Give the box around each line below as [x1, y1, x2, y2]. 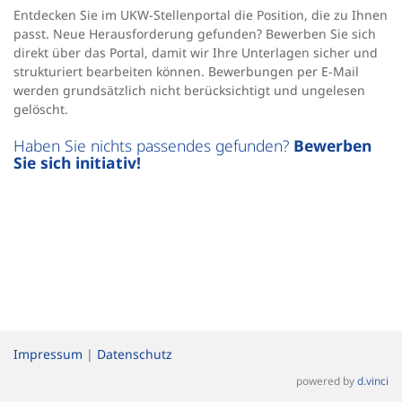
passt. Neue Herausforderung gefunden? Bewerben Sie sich [13, 24, 376, 42]
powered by [296, 373, 357, 388]
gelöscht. [13, 100, 68, 118]
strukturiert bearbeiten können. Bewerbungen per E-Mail [13, 62, 359, 80]
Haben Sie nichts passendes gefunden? [13, 134, 289, 156]
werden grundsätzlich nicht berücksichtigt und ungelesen [13, 81, 365, 99]
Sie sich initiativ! [13, 151, 141, 173]
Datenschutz [97, 345, 172, 363]
